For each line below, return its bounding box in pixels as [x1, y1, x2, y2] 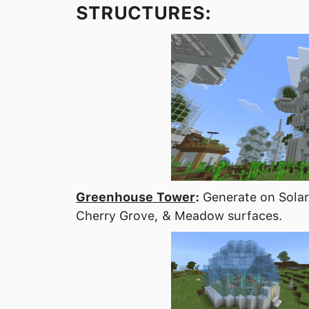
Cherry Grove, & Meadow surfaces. [76, 208, 282, 223]
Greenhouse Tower [76, 189, 195, 204]
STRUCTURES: [76, 1, 211, 23]
